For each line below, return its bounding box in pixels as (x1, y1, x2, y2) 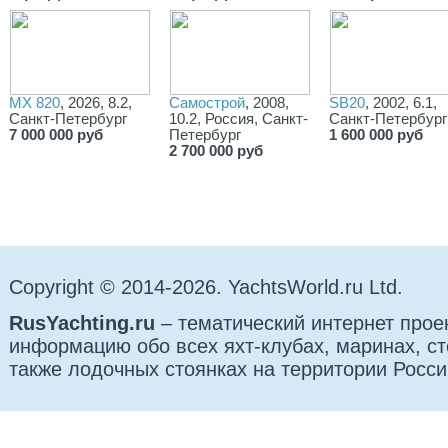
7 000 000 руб (9, 126, 104, 143)
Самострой (169, 94, 246, 111)
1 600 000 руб (329, 126, 424, 143)
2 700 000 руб (169, 142, 264, 159)
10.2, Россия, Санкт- (169, 110, 309, 127)
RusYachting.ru (9, 312, 156, 334)
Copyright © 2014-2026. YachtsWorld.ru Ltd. (9, 276, 404, 298)
